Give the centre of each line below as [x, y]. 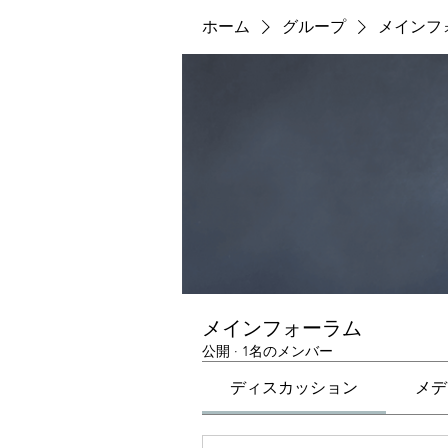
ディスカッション [294, 387]
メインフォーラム [282, 328]
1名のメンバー [287, 351]
